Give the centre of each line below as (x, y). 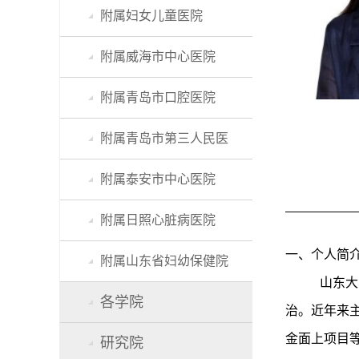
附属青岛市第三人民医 (164, 138)
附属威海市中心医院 (158, 56)
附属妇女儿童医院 (151, 16)
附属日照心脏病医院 (158, 220)
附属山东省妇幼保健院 (164, 261)
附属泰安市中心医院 (158, 179)
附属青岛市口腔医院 (158, 97)
